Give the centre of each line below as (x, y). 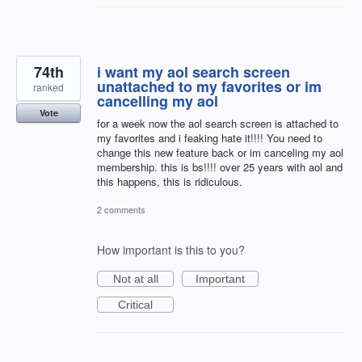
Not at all (135, 279)
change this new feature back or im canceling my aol (220, 152)
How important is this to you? (171, 250)
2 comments (121, 210)
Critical (135, 305)
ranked (48, 86)
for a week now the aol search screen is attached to (218, 123)
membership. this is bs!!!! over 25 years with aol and (220, 166)
